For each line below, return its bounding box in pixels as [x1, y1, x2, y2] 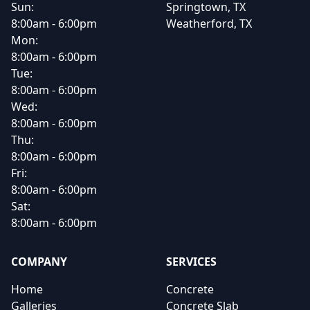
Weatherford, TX [166, 16, 252, 31]
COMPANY [11, 254, 67, 269]
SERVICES [166, 254, 217, 269]
